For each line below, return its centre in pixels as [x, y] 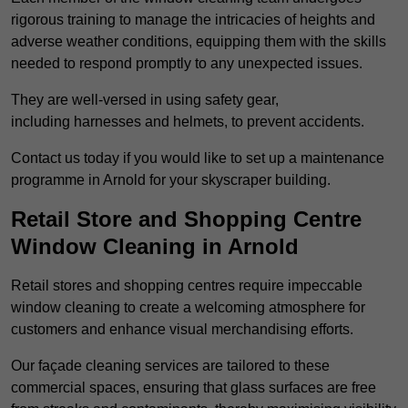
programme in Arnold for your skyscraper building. [171, 180]
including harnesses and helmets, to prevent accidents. [188, 122]
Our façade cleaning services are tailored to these [170, 366]
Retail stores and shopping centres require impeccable [187, 286]
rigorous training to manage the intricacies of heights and [193, 20]
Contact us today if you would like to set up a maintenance [198, 158]
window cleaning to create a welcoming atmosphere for [188, 308]
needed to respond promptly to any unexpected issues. [187, 64]
